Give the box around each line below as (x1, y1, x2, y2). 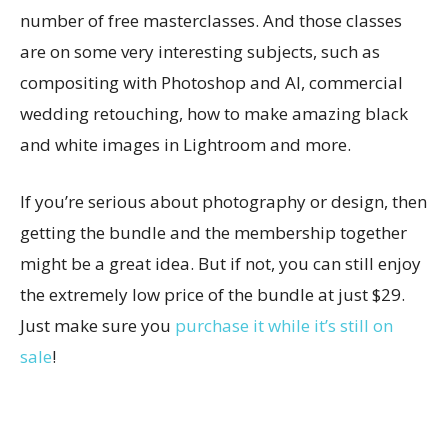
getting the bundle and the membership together (20, 221, 407, 244)
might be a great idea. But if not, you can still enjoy (20, 252, 421, 275)
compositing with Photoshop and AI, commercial (20, 71, 403, 94)
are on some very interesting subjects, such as (20, 40, 380, 63)
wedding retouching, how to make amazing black (20, 102, 408, 125)
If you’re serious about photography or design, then (20, 190, 427, 213)
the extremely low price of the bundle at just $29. (20, 283, 405, 306)
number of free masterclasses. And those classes (20, 9, 402, 32)
